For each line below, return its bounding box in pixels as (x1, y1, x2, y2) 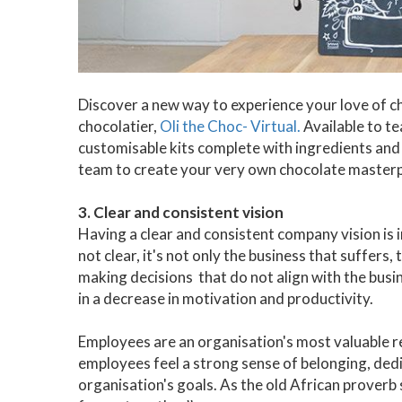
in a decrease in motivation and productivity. (78, 288, 376, 308)
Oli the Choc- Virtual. (157, 116, 301, 135)
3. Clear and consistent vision (78, 202, 284, 222)
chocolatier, (78, 116, 157, 135)
